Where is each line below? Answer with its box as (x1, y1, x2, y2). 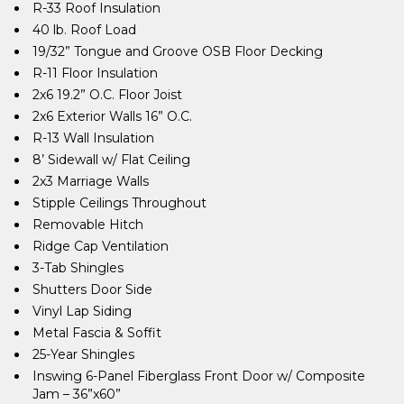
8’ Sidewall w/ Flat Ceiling (32, 151, 190, 168)
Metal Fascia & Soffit (32, 324, 161, 341)
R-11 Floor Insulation (32, 64, 158, 81)
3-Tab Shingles (32, 259, 124, 276)
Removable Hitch (32, 216, 143, 233)
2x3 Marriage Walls (32, 172, 149, 189)
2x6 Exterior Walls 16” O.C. (32, 107, 192, 124)
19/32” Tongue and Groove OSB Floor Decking (32, 42, 323, 60)
